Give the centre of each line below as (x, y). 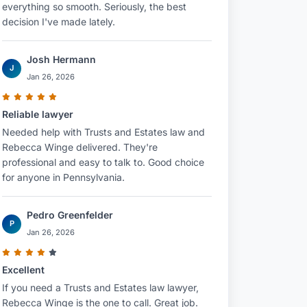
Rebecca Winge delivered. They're (80, 147)
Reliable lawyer (38, 114)
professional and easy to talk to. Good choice (103, 162)
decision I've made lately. (59, 22)
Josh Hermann (61, 59)
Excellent (23, 270)
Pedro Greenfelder (70, 215)
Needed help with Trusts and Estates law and (103, 132)
